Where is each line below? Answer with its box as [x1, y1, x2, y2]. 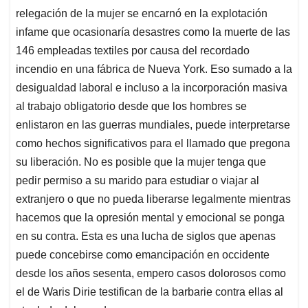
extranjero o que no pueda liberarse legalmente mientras [16, 193, 291, 206]
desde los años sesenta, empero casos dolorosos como [16, 267, 286, 280]
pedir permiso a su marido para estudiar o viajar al [16, 175, 259, 187]
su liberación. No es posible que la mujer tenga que [16, 156, 266, 168]
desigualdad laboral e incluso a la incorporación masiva [16, 82, 287, 94]
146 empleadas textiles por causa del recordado [16, 45, 250, 57]
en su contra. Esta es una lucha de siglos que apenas [16, 230, 276, 243]
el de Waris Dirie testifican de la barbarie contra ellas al [16, 286, 283, 298]
